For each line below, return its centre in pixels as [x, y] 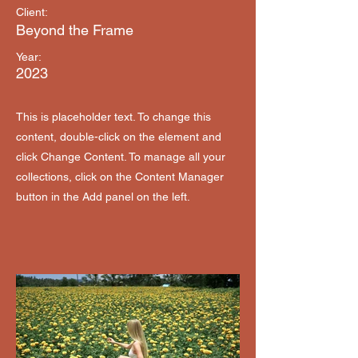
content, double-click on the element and [119, 137]
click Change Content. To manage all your [121, 157]
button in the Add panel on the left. [103, 197]
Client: [32, 12]
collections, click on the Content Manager [120, 177]
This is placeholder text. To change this [113, 117]
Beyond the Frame [75, 30]
